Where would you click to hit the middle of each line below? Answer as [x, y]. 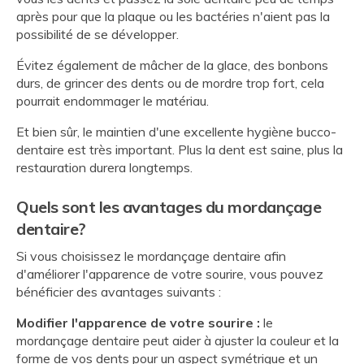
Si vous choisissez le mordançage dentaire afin [151, 256]
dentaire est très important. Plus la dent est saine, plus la [180, 150]
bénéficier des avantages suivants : [120, 292]
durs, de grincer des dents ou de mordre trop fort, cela [170, 83]
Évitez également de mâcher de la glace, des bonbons [172, 65]
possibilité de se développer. [97, 35]
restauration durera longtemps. [104, 168]
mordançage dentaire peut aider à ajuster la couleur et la [178, 341]
